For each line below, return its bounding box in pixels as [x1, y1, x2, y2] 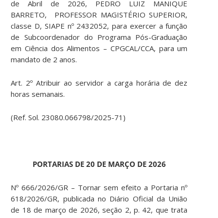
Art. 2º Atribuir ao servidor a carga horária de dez [11, 78, 188, 88]
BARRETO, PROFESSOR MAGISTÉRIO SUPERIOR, [11, 10, 188, 20]
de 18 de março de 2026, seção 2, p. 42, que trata [11, 205, 188, 215]
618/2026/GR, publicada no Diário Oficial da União [11, 194, 188, 204]
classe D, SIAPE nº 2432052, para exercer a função [11, 21, 188, 31]
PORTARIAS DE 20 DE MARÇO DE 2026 [32, 159, 166, 169]
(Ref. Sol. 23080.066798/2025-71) [11, 112, 126, 123]
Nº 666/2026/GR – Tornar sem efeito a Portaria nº [11, 182, 188, 193]
